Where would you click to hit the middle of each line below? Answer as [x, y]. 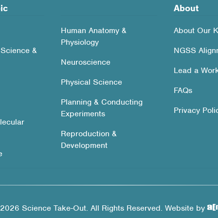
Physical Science [91, 82]
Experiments [83, 114]
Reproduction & [89, 134]
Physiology [80, 42]
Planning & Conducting [101, 102]
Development [84, 145]
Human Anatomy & [93, 31]
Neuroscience [85, 62]
